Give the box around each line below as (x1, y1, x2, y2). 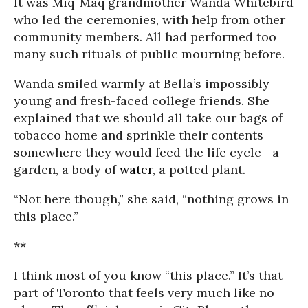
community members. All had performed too (14, 29, 276, 45)
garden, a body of (14, 162, 120, 177)
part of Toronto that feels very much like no (14, 285, 274, 300)
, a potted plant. (153, 162, 245, 177)
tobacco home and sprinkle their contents (14, 127, 263, 143)
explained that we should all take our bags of (14, 110, 283, 126)
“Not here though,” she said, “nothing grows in (14, 191, 289, 207)
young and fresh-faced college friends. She (14, 93, 269, 109)
